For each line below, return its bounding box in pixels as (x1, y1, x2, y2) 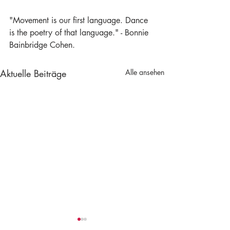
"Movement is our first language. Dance (9, 14, 150, 26)
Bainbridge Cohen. (9, 39, 75, 50)
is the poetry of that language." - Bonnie (9, 27, 151, 38)
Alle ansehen (125, 67, 164, 77)
